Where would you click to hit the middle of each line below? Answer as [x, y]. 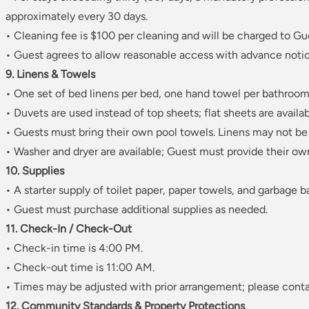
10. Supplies [35, 171]
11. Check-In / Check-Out [69, 229]
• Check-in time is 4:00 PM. [74, 248]
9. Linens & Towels [50, 74]
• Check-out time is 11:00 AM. [80, 268]
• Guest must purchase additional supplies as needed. [137, 210]
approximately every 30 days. [77, 17]
